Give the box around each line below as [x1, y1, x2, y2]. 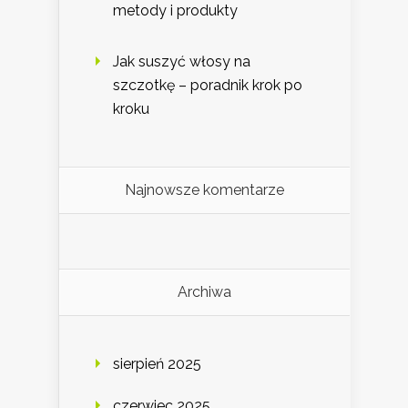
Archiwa [178, 283, 231, 301]
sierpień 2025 [113, 355, 201, 373]
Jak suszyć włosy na [113, 53, 250, 71]
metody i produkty [113, 2, 238, 20]
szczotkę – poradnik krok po [113, 76, 302, 95]
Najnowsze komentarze [125, 181, 284, 199]
